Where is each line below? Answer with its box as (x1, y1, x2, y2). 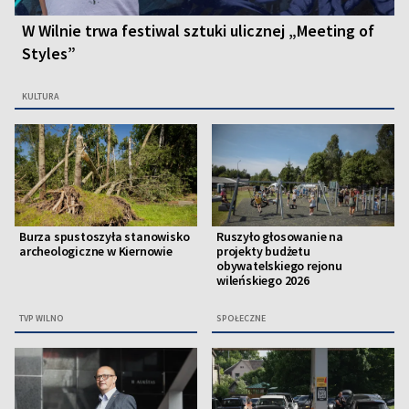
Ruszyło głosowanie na (216, 227, 343, 245)
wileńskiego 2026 (216, 271, 309, 288)
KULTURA (22, 89, 59, 102)
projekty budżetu (216, 242, 310, 259)
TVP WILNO (19, 311, 64, 324)
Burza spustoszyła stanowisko (19, 227, 190, 245)
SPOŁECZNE (216, 311, 266, 324)
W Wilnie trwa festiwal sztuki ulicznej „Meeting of (22, 19, 374, 41)
